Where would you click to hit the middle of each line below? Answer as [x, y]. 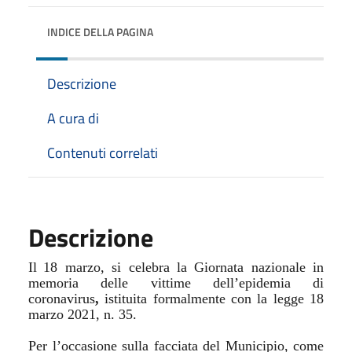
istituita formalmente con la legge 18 [214, 298]
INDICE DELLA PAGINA [100, 31]
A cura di [73, 118]
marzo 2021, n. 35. [82, 314]
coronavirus [62, 298]
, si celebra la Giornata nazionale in [212, 267]
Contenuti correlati [103, 152]
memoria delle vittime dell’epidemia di [176, 282]
